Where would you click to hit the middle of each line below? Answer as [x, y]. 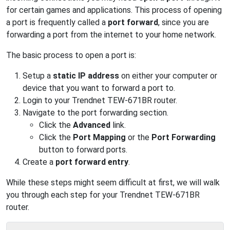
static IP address [86, 76]
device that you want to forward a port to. [99, 88]
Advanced [92, 125]
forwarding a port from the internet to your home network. [111, 35]
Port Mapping [99, 137]
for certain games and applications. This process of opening [114, 10]
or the [139, 137]
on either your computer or [168, 76]
